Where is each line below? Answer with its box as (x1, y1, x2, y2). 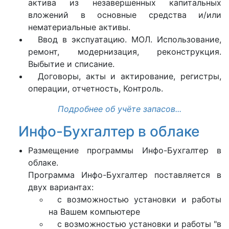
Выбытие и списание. (28, 59, 114, 69)
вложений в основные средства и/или (28, 10, 221, 20)
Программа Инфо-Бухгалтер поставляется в (28, 170, 221, 180)
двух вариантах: (28, 182, 94, 192)
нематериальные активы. (28, 22, 130, 32)
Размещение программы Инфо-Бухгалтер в (28, 145, 221, 155)
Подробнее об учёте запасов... (58, 104, 182, 114)
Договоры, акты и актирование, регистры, (37, 71, 221, 81)
